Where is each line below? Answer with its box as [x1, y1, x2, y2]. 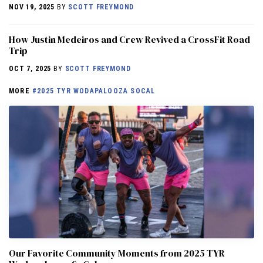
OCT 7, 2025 [9, 65, 52, 73]
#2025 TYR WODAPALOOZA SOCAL [32, 87, 156, 96]
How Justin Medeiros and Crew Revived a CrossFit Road [9, 33, 250, 46]
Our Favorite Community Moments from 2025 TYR [9, 246, 225, 259]
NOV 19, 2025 [9, 3, 55, 12]
